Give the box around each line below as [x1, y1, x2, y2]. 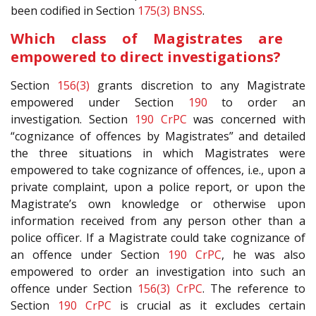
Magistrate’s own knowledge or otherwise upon [11, 196, 305, 212]
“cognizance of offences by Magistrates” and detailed [11, 128, 305, 145]
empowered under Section [11, 95, 188, 111]
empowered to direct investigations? [11, 47, 281, 67]
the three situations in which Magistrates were [11, 145, 305, 162]
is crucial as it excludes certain [111, 298, 305, 314]
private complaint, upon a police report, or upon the [11, 179, 305, 195]
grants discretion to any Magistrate [90, 78, 306, 94]
